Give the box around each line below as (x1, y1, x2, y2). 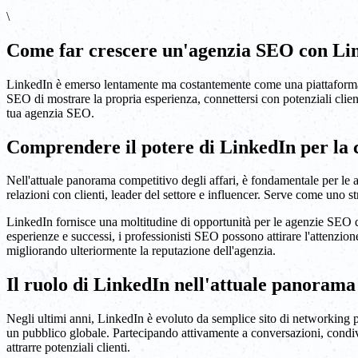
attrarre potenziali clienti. (6, 340, 130, 355)
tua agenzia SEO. (6, 105, 94, 120)
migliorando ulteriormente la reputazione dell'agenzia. (6, 244, 276, 258)
